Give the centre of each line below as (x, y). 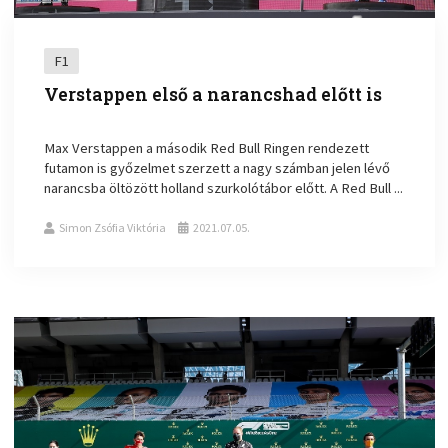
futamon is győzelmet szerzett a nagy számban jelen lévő (217, 167)
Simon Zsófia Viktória (113, 227)
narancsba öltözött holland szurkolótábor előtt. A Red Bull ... (224, 187)
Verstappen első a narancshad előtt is (213, 94)
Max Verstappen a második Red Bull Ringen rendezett (207, 147)
